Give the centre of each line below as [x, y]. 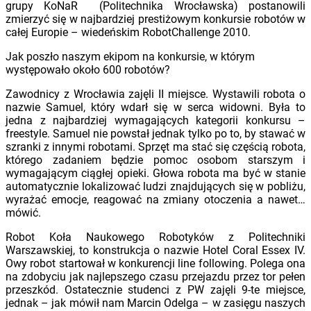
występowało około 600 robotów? [88, 69]
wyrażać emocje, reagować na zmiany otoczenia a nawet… [155, 199]
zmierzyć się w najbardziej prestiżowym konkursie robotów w [155, 19]
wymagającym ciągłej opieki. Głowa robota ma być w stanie [155, 173]
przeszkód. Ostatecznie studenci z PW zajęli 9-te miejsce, [155, 289]
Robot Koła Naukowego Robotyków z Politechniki [155, 237]
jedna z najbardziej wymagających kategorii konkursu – [155, 120]
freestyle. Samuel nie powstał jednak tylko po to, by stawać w [155, 133]
